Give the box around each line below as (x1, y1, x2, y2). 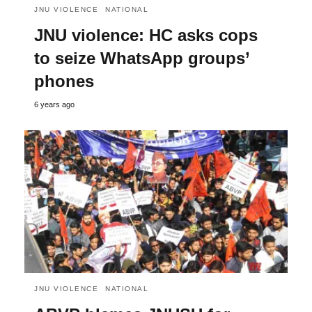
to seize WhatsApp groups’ (34, 49, 249, 68)
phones (34, 72, 94, 91)
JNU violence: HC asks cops (34, 26, 258, 45)
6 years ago (34, 100, 75, 109)
